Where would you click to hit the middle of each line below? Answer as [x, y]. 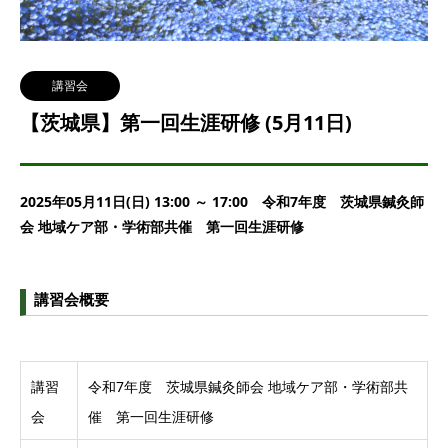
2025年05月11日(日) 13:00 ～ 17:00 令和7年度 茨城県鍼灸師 [222, 201]
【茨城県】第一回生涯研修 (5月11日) [186, 122]
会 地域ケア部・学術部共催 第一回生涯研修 [162, 226]
